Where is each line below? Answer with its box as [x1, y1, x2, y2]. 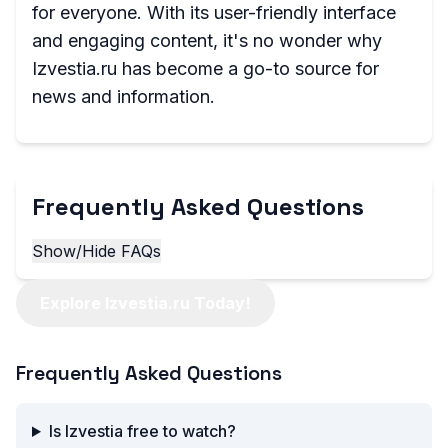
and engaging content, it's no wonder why [32, 30, 382, 51]
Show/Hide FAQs [32, 241, 161, 261]
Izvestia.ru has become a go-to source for [32, 58, 379, 79]
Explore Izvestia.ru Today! [40, 293, 251, 313]
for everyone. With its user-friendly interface [32, 2, 396, 23]
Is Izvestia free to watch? [48, 421, 236, 441]
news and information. [32, 86, 215, 107]
